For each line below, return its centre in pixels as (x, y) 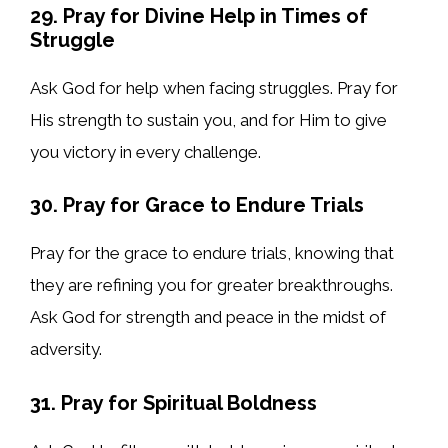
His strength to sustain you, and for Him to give (208, 119)
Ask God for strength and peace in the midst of (208, 317)
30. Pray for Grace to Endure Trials (197, 205)
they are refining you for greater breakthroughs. (211, 285)
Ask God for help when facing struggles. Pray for (214, 87)
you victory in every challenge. (145, 151)
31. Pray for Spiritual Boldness (173, 402)
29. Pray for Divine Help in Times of (199, 15)
